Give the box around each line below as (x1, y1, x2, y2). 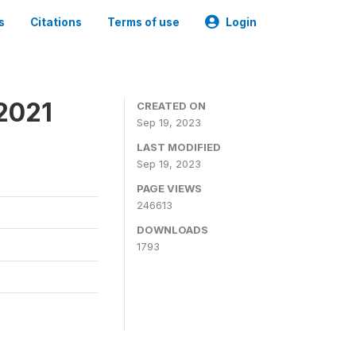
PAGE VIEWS (137, 182, 202, 195)
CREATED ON (137, 99, 206, 112)
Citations (30, 16, 82, 29)
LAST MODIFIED (137, 141, 221, 153)
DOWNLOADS (137, 223, 208, 236)
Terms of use (107, 16, 180, 29)
